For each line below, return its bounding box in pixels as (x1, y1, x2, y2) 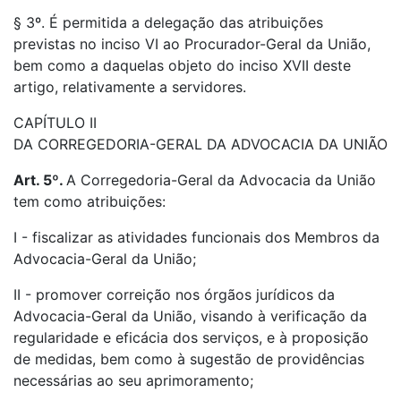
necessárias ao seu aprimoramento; (13, 371, 253, 389)
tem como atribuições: (13, 192, 166, 210)
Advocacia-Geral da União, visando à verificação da (13, 307, 367, 325)
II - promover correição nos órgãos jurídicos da (13, 286, 335, 303)
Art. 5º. (13, 171, 66, 189)
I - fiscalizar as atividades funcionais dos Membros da (13, 228, 380, 246)
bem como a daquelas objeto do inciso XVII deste (13, 56, 351, 74)
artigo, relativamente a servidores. (13, 78, 246, 96)
